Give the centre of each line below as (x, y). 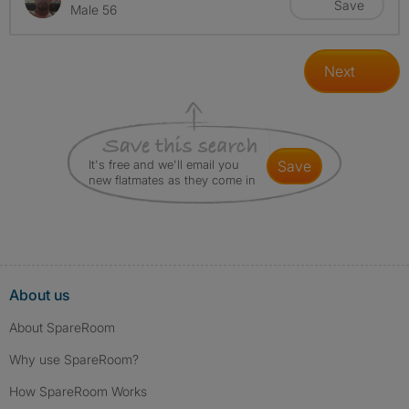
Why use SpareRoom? (74, 360)
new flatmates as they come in (172, 180)
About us (39, 295)
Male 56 (94, 10)
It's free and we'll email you (164, 165)
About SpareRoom (62, 328)
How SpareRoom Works (78, 392)
